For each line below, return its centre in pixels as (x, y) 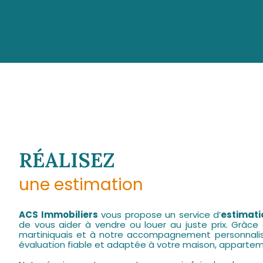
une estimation (81, 185)
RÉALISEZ (67, 160)
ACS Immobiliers (58, 214)
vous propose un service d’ (159, 214)
